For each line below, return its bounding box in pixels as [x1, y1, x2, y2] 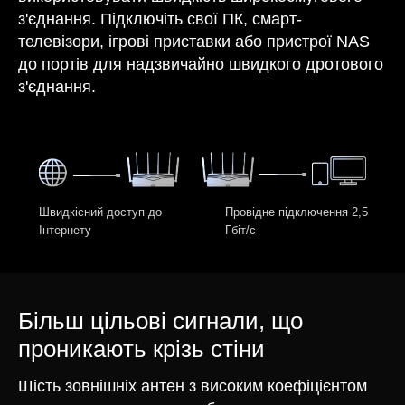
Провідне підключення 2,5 [224, 205, 368, 220]
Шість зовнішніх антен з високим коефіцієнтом [18, 377, 367, 396]
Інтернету [38, 223, 91, 238]
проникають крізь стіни [18, 336, 265, 363]
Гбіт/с [224, 223, 256, 238]
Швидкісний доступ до [38, 205, 162, 220]
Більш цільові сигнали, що [18, 308, 303, 334]
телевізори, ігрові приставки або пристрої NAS [18, 33, 370, 51]
